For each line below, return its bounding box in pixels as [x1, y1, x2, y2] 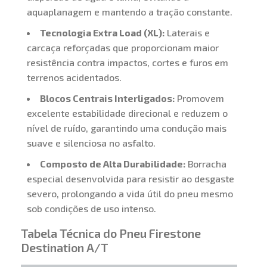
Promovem [175, 92, 224, 104]
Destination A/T [21, 240, 108, 255]
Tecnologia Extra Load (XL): [40, 27, 164, 39]
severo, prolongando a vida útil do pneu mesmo [27, 188, 233, 200]
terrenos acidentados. [27, 72, 122, 83]
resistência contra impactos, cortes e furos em [27, 57, 228, 69]
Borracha [185, 158, 226, 170]
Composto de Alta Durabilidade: [40, 158, 185, 170]
